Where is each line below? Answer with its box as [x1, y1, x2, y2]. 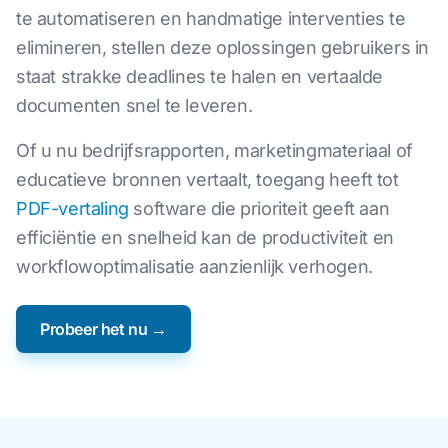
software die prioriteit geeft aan [128, 197, 390, 219]
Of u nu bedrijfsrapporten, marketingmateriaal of [16, 139, 413, 161]
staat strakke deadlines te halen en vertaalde [16, 65, 384, 87]
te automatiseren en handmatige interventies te [16, 7, 406, 29]
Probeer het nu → [40, 318, 167, 339]
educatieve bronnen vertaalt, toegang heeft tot [16, 168, 399, 190]
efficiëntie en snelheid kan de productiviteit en [16, 226, 394, 248]
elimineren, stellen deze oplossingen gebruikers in [16, 36, 430, 58]
